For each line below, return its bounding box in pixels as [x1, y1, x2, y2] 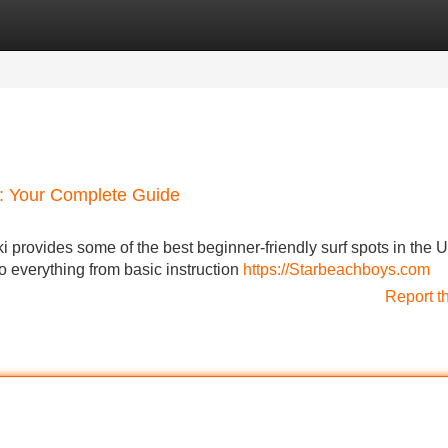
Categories [2, 16, 80, 33]
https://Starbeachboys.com [243, 261, 430, 278]
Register [110, 16, 170, 33]
